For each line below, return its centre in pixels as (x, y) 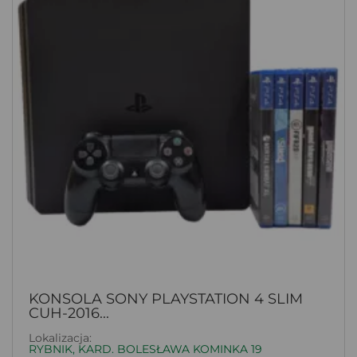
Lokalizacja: (60, 337)
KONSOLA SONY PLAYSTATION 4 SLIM (166, 298)
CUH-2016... (69, 313)
